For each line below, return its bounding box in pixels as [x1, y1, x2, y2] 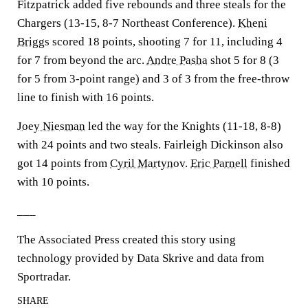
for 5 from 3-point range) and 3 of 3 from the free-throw [17, 72, 289, 85]
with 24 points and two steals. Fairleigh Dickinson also [17, 138, 283, 151]
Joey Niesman [17, 120, 85, 133]
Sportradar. [17, 270, 71, 283]
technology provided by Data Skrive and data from [17, 252, 264, 265]
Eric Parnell [190, 157, 247, 170]
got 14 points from [17, 157, 110, 170]
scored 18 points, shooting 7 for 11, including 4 [49, 35, 283, 48]
